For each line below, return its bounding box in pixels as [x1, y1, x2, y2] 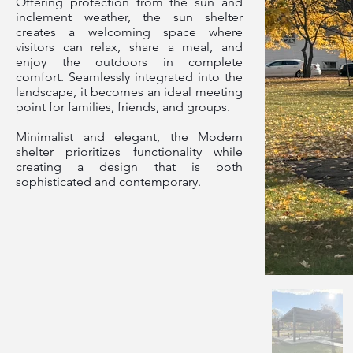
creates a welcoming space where [16, 24, 243, 39]
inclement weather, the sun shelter [16, 9, 243, 24]
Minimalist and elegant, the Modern [16, 129, 243, 144]
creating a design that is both [16, 159, 243, 174]
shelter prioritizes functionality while [16, 144, 243, 159]
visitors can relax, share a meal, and [16, 39, 243, 54]
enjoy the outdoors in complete [16, 54, 243, 69]
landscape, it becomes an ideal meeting [16, 84, 243, 99]
